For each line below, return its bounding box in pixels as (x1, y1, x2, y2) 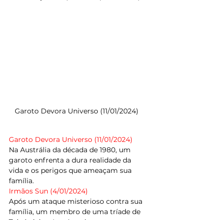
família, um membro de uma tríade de (9, 207, 142, 217)
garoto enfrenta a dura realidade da (9, 156, 133, 165)
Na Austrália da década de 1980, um (9, 145, 133, 155)
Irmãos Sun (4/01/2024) (9, 187, 88, 196)
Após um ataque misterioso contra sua (9, 197, 144, 206)
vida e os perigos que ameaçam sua (9, 166, 134, 175)
